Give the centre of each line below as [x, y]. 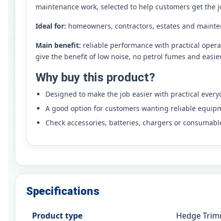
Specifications [63, 191]
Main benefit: [58, 45]
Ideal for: [51, 26]
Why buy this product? [95, 77]
